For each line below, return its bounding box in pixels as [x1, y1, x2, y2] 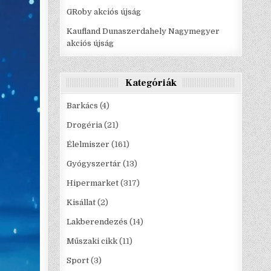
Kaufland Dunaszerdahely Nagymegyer [67, 27, 220, 36]
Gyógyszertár [67, 159, 122, 169]
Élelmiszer [67, 140, 110, 149]
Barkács [67, 101, 99, 111]
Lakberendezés [67, 217, 128, 227]
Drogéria [67, 120, 103, 130]
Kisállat [67, 198, 96, 207]
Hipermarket [67, 178, 119, 188]
